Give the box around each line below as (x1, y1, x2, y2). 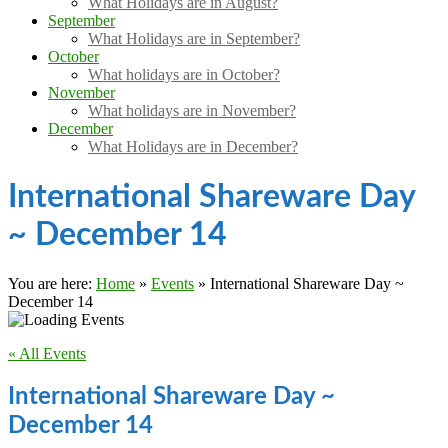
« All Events (8, 345, 86, 363)
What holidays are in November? (88, 102, 296, 120)
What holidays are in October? (88, 66, 280, 84)
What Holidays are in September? (88, 30, 300, 48)
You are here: (8, 275, 96, 293)
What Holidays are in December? (88, 138, 298, 156)
